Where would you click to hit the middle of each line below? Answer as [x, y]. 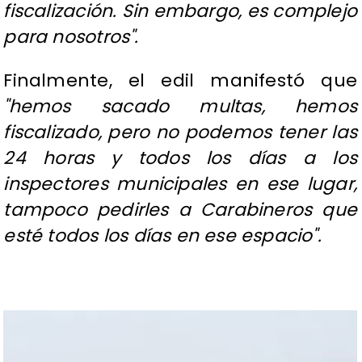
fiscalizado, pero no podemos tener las [180, 132]
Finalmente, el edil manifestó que [180, 80]
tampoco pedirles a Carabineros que [180, 209]
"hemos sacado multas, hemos [180, 106]
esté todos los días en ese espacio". [162, 235]
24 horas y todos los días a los [180, 158]
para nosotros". [74, 37]
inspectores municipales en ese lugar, [180, 183]
